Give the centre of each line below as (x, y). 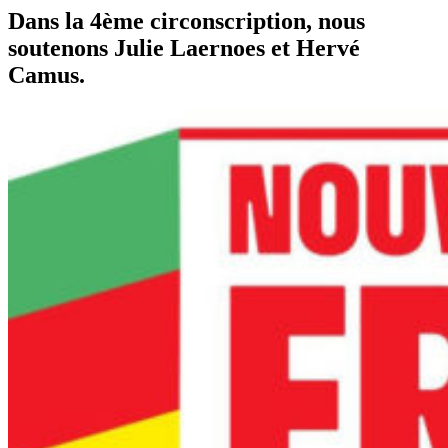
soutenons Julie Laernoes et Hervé (184, 48)
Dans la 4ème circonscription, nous (186, 21)
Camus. (46, 75)
